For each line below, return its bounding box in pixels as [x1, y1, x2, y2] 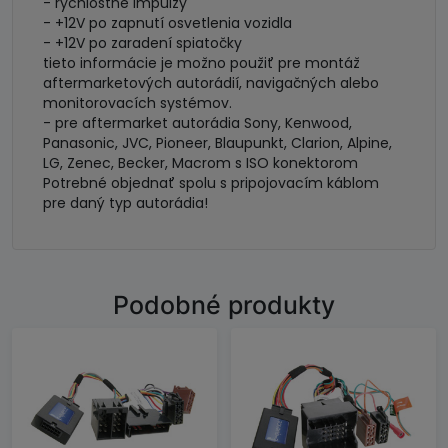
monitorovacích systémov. [43, 93, 232, 113]
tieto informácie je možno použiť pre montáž [43, 53, 360, 73]
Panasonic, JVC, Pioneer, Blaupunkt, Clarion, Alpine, [43, 133, 392, 153]
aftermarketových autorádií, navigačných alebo [43, 73, 379, 93]
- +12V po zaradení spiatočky [43, 33, 242, 53]
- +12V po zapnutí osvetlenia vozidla [43, 13, 292, 33]
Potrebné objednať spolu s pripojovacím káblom [43, 173, 379, 193]
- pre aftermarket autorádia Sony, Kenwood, [43, 113, 352, 133]
